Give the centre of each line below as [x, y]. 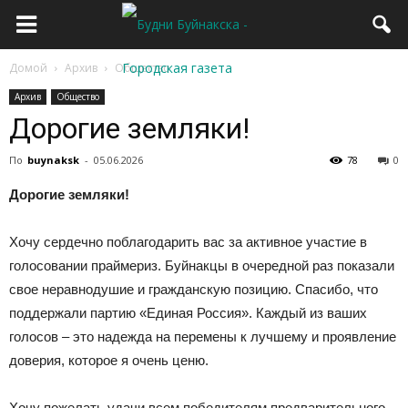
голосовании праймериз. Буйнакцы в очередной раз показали [202, 265]
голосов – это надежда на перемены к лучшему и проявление [203, 337]
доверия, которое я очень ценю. [109, 360]
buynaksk [53, 160]
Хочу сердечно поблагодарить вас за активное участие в [188, 242]
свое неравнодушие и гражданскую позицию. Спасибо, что [194, 289]
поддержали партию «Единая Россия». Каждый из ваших [188, 313]
